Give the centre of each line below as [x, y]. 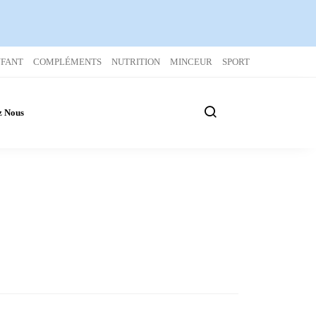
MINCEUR [191, 62]
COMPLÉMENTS [67, 62]
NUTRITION [136, 62]
